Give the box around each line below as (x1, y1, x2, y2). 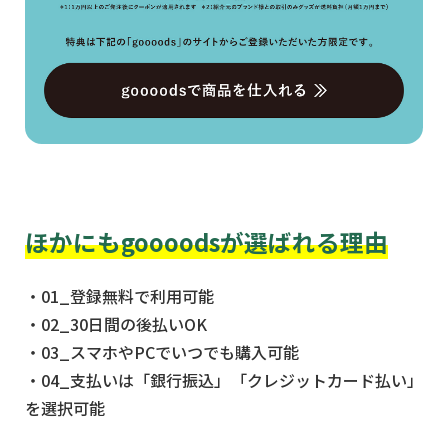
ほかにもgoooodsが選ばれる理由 (25, 223, 389, 259)
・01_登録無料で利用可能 (25, 284, 215, 309)
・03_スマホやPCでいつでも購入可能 (25, 340, 300, 365)
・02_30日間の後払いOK (25, 312, 208, 337)
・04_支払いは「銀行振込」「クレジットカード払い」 (25, 368, 423, 393)
